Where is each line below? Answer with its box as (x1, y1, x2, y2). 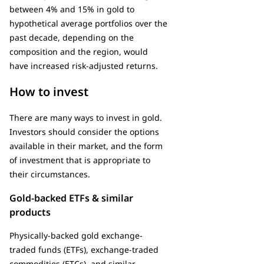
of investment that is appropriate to (9, 154, 150, 166)
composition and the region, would (9, 45, 148, 57)
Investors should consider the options (9, 126, 159, 137)
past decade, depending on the (9, 31, 134, 43)
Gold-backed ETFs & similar (9, 191, 133, 204)
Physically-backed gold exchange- (9, 229, 143, 241)
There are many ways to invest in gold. (9, 111, 162, 123)
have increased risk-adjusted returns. (9, 60, 158, 71)
